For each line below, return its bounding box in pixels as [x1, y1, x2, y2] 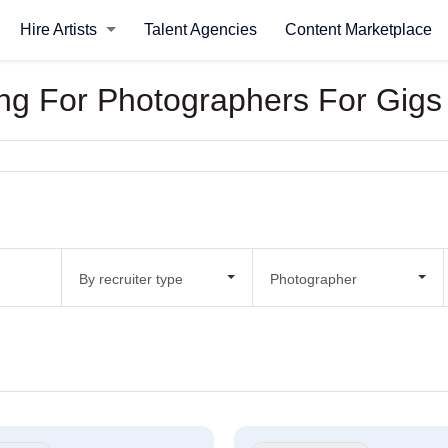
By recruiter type [78, 270, 183, 287]
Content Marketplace [284, 21, 432, 38]
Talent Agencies [143, 21, 257, 38]
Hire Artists [19, 21, 101, 38]
